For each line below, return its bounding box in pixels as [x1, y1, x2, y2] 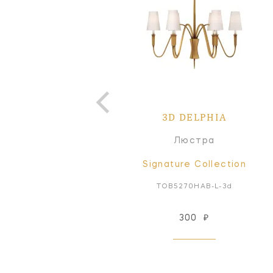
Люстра [174, 136, 215, 145]
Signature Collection [143, 160, 247, 169]
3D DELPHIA [161, 110, 227, 123]
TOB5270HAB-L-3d [156, 183, 233, 190]
